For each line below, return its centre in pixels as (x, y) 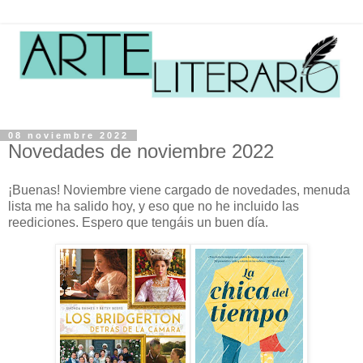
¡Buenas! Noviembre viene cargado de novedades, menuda (179, 190)
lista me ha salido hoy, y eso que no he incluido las (154, 207)
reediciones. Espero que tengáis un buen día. (138, 223)
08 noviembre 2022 (68, 136)
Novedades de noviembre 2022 (141, 152)
